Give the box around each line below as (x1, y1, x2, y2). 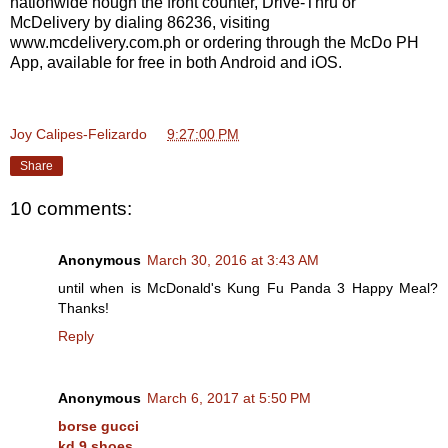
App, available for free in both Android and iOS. (10, 53, 342, 71)
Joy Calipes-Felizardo (10, 125, 147, 142)
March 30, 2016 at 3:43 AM (147, 252, 319, 269)
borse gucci (58, 418, 139, 435)
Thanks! (58, 300, 109, 317)
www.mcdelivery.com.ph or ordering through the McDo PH (10, 33, 419, 51)
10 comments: (10, 197, 132, 219)
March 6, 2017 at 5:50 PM (147, 390, 311, 407)
